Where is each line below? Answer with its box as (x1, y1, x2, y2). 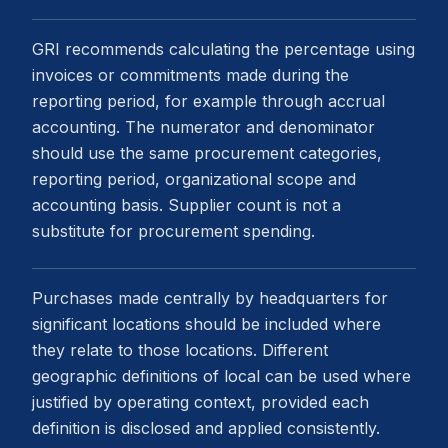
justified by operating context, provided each (32, 392, 369, 412)
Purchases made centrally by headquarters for (32, 288, 388, 308)
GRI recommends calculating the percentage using (32, 39, 415, 59)
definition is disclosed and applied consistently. (32, 418, 380, 438)
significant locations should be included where (32, 314, 381, 334)
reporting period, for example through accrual (32, 91, 385, 111)
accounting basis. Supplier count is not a (32, 195, 341, 215)
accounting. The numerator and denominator (32, 117, 375, 137)
